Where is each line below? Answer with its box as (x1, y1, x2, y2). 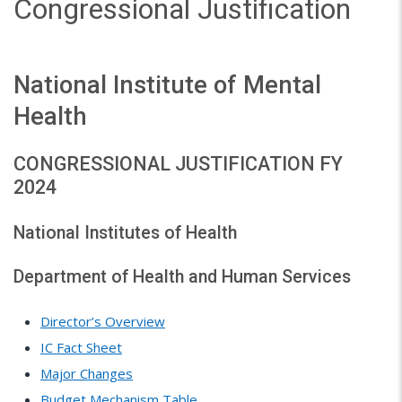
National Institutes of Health (13, 223, 237, 244)
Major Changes (40, 363, 133, 382)
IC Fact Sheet (40, 337, 122, 356)
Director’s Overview (40, 311, 165, 330)
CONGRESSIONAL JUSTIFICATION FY (13, 153, 343, 176)
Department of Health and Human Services (13, 267, 351, 288)
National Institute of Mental (13, 70, 321, 100)
